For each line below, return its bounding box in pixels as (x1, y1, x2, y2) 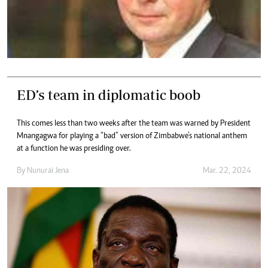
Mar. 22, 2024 (203, 166, 251, 175)
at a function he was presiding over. (17, 144, 131, 153)
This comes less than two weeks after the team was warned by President (17, 119, 251, 128)
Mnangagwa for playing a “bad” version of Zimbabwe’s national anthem (17, 132, 247, 141)
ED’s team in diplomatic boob (17, 86, 200, 103)
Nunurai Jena (27, 166, 69, 175)
